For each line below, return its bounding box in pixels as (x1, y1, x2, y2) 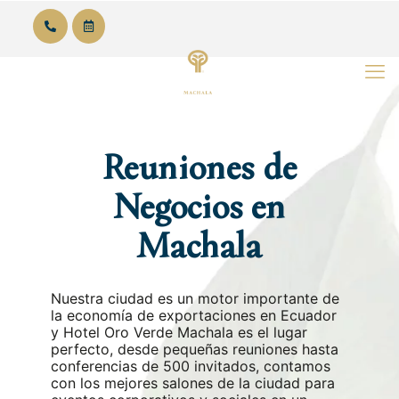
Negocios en (112, 181, 287, 228)
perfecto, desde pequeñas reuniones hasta (50, 340, 338, 358)
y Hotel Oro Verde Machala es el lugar (50, 323, 307, 341)
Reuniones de (102, 142, 297, 189)
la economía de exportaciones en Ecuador (50, 306, 337, 324)
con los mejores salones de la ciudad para (50, 374, 335, 392)
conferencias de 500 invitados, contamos (50, 357, 330, 375)
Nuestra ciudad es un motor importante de (50, 289, 339, 307)
